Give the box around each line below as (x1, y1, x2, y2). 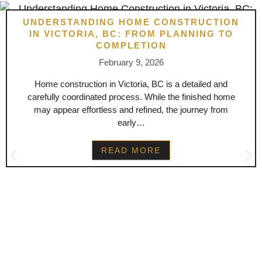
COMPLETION (95, 40, 167, 50)
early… (117, 117, 145, 127)
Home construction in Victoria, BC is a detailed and (35, 78, 227, 89)
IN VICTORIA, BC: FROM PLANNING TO (29, 28, 233, 39)
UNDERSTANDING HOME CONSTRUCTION (23, 16, 239, 27)
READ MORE (101, 145, 161, 155)
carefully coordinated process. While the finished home (27, 91, 235, 102)
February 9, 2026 (98, 57, 164, 67)
